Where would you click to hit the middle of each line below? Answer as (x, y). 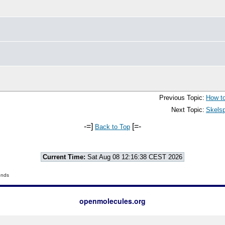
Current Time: (64, 157)
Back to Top (113, 127)
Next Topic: (188, 110)
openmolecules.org (113, 201)
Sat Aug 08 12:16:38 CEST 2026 (134, 157)
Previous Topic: (182, 98)
